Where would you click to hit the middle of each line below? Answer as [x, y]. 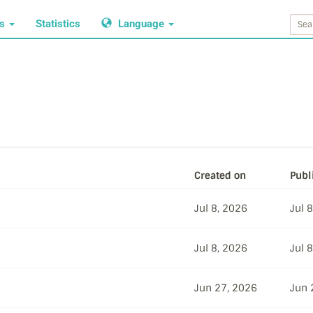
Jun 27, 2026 [226, 288]
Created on [220, 175]
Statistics [58, 24]
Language [141, 24]
